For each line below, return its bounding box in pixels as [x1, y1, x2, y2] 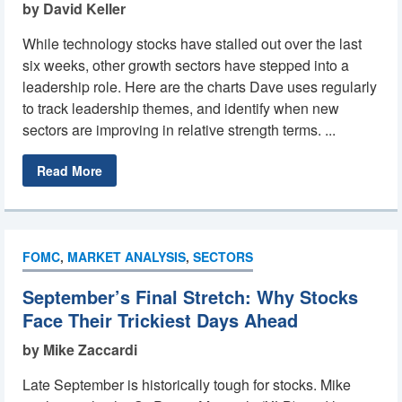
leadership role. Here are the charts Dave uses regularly [22, 76, 377, 97]
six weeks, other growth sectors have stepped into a [22, 55, 349, 75]
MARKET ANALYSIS [67, 248, 186, 266]
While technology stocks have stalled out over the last [22, 33, 362, 54]
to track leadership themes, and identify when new [22, 98, 339, 118]
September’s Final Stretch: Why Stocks [22, 284, 358, 310]
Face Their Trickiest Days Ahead [22, 307, 298, 333]
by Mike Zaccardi [22, 339, 137, 360]
